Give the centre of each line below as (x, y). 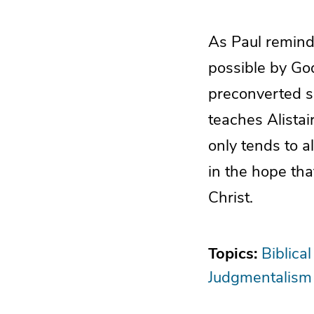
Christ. (231, 197)
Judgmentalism (260, 277)
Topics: (235, 253)
